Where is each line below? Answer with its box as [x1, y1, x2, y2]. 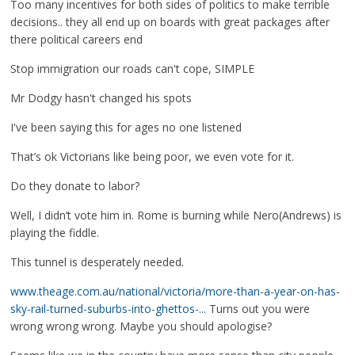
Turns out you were [206, 301, 311, 316]
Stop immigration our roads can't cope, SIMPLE [10, 61, 255, 76]
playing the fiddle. [10, 225, 100, 240]
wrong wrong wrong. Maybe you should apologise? [10, 319, 273, 334]
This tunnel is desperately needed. [10, 254, 185, 269]
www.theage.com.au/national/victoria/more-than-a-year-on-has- [10, 284, 341, 299]
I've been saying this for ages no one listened [10, 120, 242, 135]
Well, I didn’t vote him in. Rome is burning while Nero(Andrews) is [10, 208, 342, 223]
